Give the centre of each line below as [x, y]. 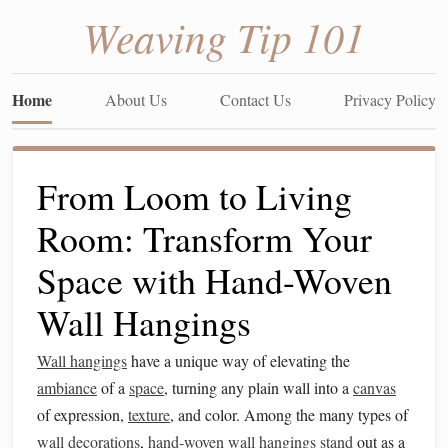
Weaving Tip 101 [224, 36]
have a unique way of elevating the [238, 360]
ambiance [67, 387]
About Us [136, 99]
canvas [374, 387]
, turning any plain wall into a [258, 387]
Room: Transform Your [204, 238]
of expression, [82, 414]
